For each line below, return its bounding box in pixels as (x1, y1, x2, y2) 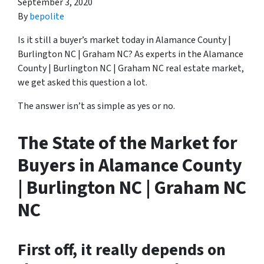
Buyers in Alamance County (18, 152, 242, 179)
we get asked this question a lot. (18, 76, 147, 89)
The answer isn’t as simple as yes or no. (18, 100, 175, 113)
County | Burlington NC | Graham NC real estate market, (18, 62, 244, 75)
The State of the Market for (18, 130, 237, 157)
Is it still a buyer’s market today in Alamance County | (18, 34, 231, 47)
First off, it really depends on (18, 238, 226, 262)
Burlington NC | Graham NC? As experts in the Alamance (18, 48, 243, 61)
